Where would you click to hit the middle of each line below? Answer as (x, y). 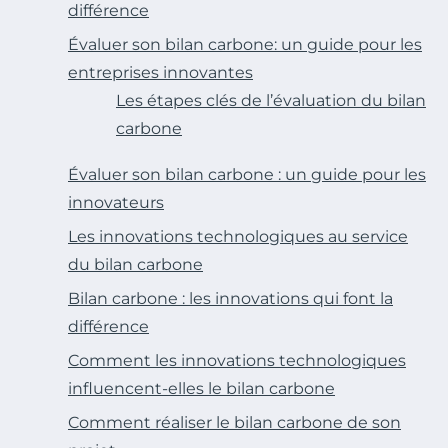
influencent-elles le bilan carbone (201, 388)
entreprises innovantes (160, 72)
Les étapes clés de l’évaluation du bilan (271, 100)
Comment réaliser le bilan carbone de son (234, 422)
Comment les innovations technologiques (237, 360)
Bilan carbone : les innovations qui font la (230, 298)
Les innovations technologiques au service (238, 236)
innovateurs (116, 202)
